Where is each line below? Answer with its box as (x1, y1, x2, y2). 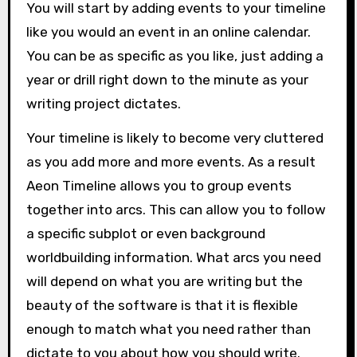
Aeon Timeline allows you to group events (25, 178, 292, 194)
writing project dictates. (25, 96, 181, 112)
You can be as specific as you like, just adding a (25, 48, 324, 65)
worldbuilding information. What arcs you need (25, 249, 321, 266)
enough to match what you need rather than (25, 321, 311, 338)
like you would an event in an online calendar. (25, 24, 311, 41)
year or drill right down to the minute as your (25, 72, 308, 88)
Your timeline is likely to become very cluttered (25, 130, 324, 147)
